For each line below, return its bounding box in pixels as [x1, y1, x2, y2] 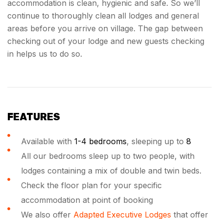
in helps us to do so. [7, 49, 82, 59]
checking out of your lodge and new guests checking [7, 36, 204, 46]
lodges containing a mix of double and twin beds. [21, 166, 201, 175]
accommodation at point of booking [21, 195, 153, 205]
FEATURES [7, 111, 60, 123]
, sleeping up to [126, 136, 186, 146]
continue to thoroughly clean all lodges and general [7, 11, 199, 21]
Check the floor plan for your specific [21, 180, 162, 190]
